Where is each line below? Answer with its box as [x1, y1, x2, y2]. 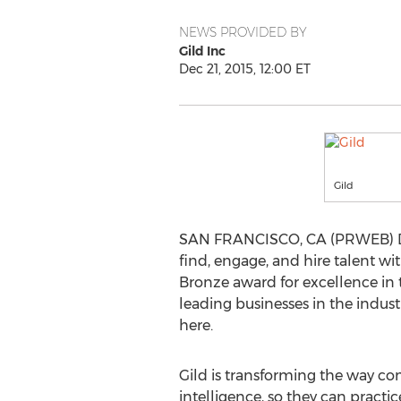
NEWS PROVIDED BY [178, 24, 307, 40]
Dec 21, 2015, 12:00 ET [178, 61, 311, 77]
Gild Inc [178, 43, 226, 59]
